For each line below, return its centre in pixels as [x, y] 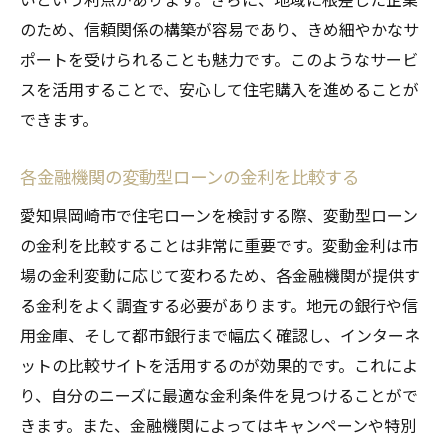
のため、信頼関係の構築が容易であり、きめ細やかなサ [219, 28]
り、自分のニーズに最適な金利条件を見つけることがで [219, 394]
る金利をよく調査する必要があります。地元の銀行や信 [219, 304]
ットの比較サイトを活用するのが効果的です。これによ [219, 364]
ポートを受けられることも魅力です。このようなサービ [219, 58]
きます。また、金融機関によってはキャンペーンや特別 [218, 424]
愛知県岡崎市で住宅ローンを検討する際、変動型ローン [219, 214]
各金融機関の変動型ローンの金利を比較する [189, 176]
